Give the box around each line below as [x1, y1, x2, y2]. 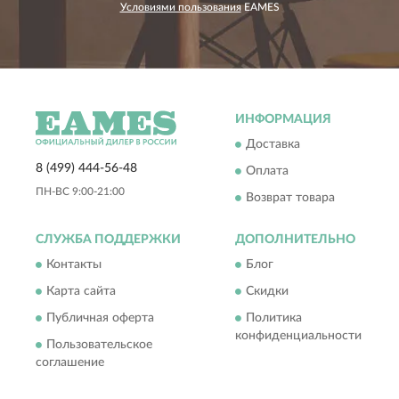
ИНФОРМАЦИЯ [235, 113, 331, 126]
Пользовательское [46, 338, 152, 352]
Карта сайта [46, 285, 116, 298]
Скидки [246, 285, 289, 298]
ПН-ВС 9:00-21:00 [36, 186, 125, 198]
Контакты [46, 258, 102, 272]
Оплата [246, 165, 289, 178]
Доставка [246, 138, 300, 151]
